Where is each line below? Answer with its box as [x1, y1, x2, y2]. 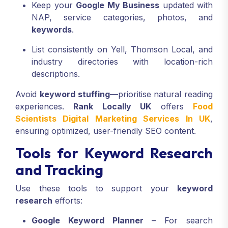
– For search [143, 215, 213, 226]
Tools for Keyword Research [15, 144, 213, 162]
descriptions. [32, 69, 80, 79]
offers [151, 101, 193, 112]
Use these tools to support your [15, 183, 177, 194]
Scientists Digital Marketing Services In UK [15, 113, 210, 124]
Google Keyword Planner [32, 215, 144, 226]
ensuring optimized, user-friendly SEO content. [15, 126, 196, 136]
